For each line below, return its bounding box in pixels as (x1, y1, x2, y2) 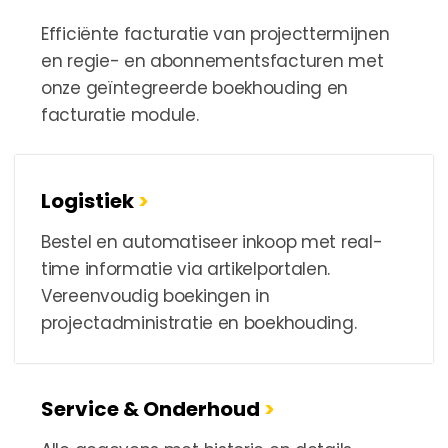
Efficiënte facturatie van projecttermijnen (41, 22, 390, 47)
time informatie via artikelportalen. (41, 257, 331, 282)
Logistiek (41, 187, 138, 216)
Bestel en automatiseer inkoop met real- (41, 230, 383, 255)
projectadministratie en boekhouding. (41, 311, 357, 336)
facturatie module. (41, 103, 199, 128)
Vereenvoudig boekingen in (41, 284, 270, 309)
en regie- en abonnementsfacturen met (41, 49, 384, 74)
